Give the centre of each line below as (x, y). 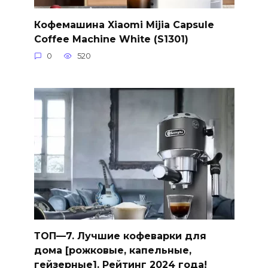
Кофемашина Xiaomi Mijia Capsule (124, 25)
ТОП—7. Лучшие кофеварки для (120, 236)
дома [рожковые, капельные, (112, 250)
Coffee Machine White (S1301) (111, 39)
